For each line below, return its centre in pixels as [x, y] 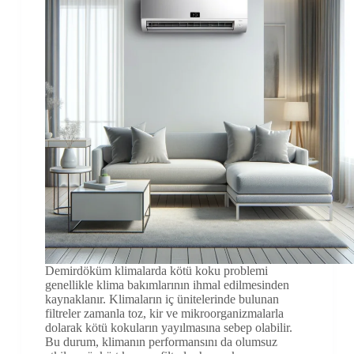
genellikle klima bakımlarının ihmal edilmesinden [167, 285]
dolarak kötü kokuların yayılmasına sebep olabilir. [168, 328]
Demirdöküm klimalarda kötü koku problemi [156, 271]
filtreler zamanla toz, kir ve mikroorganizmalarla [164, 314]
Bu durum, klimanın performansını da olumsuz [161, 342]
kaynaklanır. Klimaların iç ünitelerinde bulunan [162, 299]
